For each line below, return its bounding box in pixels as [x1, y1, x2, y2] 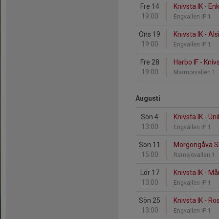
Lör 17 [140, 169, 159, 176]
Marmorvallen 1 [174, 69, 217, 76]
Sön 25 [139, 197, 160, 204]
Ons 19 [139, 30, 160, 38]
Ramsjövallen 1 [174, 152, 217, 158]
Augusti [135, 94, 160, 102]
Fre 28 [140, 58, 159, 66]
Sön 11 [139, 141, 160, 149]
